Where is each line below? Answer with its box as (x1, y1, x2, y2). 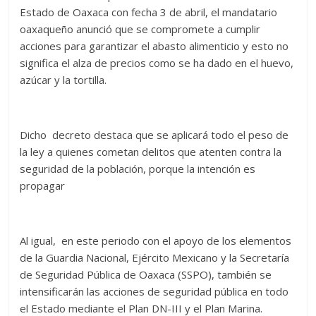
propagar (20, 178, 66, 193)
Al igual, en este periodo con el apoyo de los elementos (20, 233, 292, 248)
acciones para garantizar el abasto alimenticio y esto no (20, 38, 289, 53)
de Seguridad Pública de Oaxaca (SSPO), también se (20, 267, 272, 281)
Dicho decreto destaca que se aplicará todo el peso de (20, 127, 289, 142)
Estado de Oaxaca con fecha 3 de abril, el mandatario (20, 4, 278, 19)
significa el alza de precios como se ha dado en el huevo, (20, 55, 294, 70)
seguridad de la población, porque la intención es (20, 161, 256, 176)
